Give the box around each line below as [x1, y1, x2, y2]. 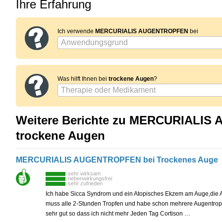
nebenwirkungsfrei [68, 175, 112, 182]
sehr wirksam [68, 170, 101, 177]
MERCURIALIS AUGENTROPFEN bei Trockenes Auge [16, 156, 218, 165]
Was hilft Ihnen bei [57, 75, 109, 83]
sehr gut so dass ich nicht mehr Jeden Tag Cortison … [46, 210, 190, 218]
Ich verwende [57, 28, 95, 35]
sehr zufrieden [68, 180, 103, 187]
